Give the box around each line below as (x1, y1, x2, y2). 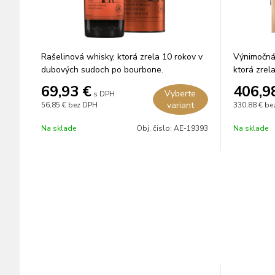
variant (166, 99, 194, 111)
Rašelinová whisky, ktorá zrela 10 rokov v (41, 51, 203, 63)
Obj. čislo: (136, 123, 174, 133)
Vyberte (165, 88, 196, 99)
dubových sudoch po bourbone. (41, 64, 163, 76)
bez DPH (68, 100, 98, 110)
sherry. (233, 77, 259, 88)
